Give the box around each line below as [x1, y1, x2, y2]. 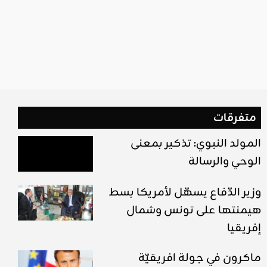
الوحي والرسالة [188, 153, 261, 171]
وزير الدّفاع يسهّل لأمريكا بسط [108, 183, 261, 201]
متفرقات [213, 109, 256, 128]
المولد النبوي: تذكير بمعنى [130, 135, 261, 153]
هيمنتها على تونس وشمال [126, 201, 261, 219]
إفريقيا [226, 219, 261, 237]
